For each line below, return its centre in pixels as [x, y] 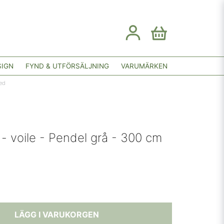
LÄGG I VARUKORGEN [56, 214]
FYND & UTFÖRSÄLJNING [67, 66]
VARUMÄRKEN [144, 66]
